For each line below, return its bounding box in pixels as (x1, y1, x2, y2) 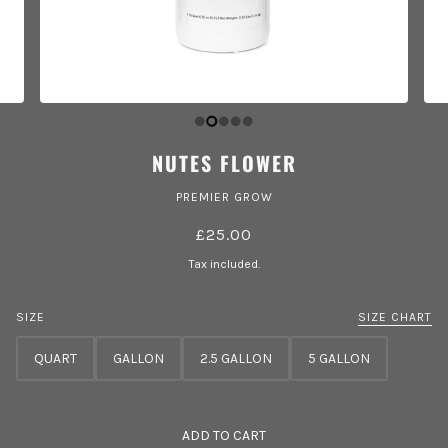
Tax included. (188, 256, 260, 271)
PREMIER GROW (175, 189, 273, 204)
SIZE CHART (358, 309, 432, 324)
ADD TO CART (182, 426, 266, 444)
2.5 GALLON (200, 349, 272, 367)
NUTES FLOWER (151, 147, 297, 178)
